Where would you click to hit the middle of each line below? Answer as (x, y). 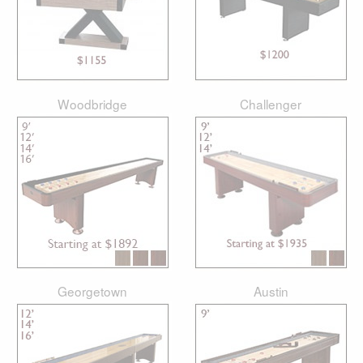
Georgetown (92, 291)
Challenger (271, 103)
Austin (271, 291)
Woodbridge (92, 103)
